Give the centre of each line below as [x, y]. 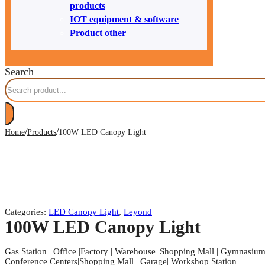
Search [19, 72]
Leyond [138, 212]
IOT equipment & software [124, 20]
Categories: [27, 212]
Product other [98, 33]
